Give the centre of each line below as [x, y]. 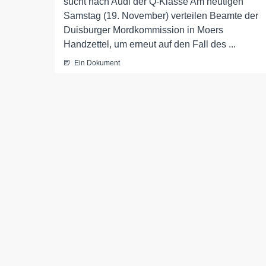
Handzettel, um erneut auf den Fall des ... [150, 45]
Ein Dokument [97, 63]
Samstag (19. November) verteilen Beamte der [161, 16]
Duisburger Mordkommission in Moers [143, 30]
